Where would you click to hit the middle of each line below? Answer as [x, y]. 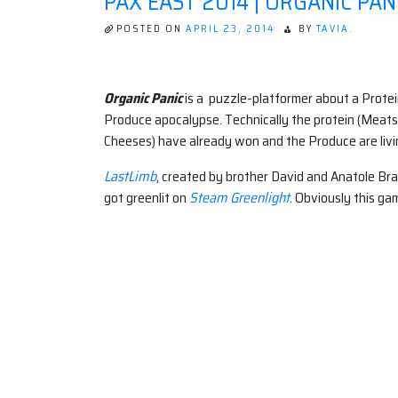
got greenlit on [147, 198]
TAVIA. [335, 29]
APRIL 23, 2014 [230, 29]
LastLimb [130, 177]
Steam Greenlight [239, 198]
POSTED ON [151, 29]
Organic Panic [143, 99]
